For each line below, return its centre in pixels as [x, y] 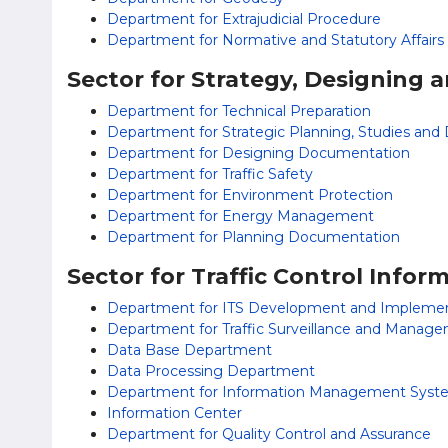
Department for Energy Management [240, 216]
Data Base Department [189, 350]
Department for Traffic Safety [210, 174]
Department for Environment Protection [250, 195]
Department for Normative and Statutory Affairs [275, 40]
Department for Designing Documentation [258, 153]
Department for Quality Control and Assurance [269, 434]
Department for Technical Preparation [239, 111]
